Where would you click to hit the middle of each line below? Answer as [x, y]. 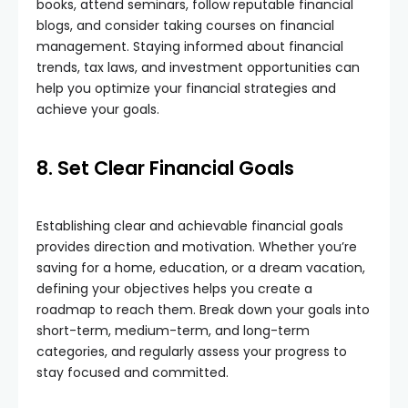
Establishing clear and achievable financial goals [190, 226]
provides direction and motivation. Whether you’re [197, 247]
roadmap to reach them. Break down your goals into [203, 310]
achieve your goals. [98, 109]
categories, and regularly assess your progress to [192, 352]
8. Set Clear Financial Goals [165, 168]
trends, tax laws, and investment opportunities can [198, 67]
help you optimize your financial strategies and [186, 88]
